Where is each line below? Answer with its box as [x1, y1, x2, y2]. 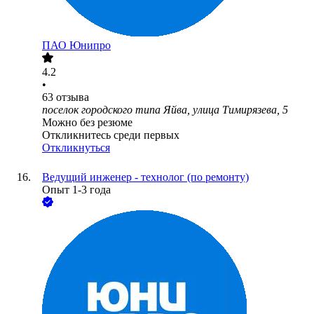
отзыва [56, 91, 89, 104]
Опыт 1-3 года [42, 184, 111, 196]
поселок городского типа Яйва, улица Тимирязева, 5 [42, 104, 288, 116]
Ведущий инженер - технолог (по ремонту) [42, 171, 249, 184]
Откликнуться [42, 142, 110, 154]
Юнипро [69, 39, 111, 52]
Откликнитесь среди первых [42, 129, 179, 142]
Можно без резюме [42, 116, 132, 129]
